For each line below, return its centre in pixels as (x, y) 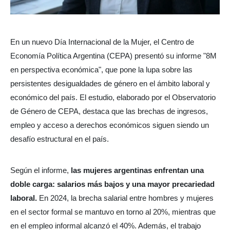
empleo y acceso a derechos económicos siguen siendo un (110, 125)
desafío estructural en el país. (60, 139)
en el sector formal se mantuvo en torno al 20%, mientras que (113, 212)
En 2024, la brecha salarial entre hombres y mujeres (125, 198)
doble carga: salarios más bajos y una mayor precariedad (112, 184)
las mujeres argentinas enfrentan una (136, 170)
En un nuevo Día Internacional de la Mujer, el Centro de (102, 42)
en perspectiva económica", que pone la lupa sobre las (101, 70)
